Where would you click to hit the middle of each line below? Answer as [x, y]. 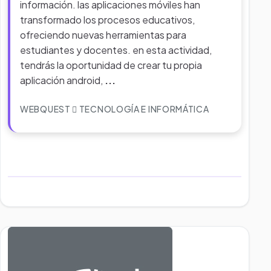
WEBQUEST [46, 109]
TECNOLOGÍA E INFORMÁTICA [143, 109]
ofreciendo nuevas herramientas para [103, 35]
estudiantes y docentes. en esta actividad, [116, 50]
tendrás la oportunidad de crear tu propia [111, 65]
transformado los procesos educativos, [107, 20]
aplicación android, [62, 80]
